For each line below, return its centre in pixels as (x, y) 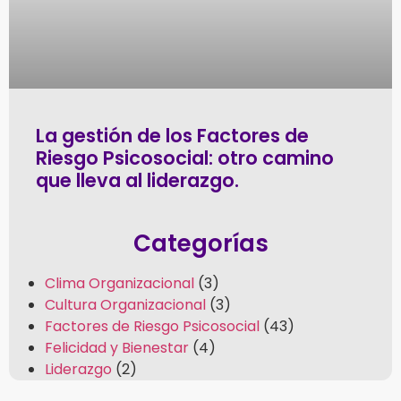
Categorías (200, 244)
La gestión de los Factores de (172, 136)
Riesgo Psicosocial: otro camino (185, 158)
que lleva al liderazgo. (137, 181)
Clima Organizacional (119, 284)
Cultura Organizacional (125, 305)
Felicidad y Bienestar (117, 348)
